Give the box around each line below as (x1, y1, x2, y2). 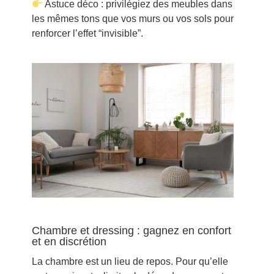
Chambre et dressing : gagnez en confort (31, 224, 231, 237)
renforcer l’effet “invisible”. (31, 28, 143, 39)
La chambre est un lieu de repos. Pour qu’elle (31, 256, 228, 267)
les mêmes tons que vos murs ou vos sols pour (31, 13, 234, 24)
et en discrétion (31, 235, 106, 248)
